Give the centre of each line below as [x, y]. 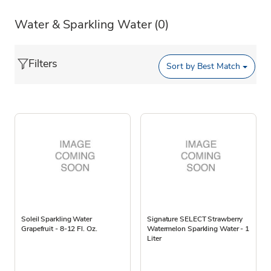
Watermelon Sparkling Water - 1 [198, 228]
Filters [43, 63]
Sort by [181, 67]
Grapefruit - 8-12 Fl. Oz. [59, 228]
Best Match [218, 67]
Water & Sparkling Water [83, 24]
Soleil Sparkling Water [57, 219]
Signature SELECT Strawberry [195, 219]
